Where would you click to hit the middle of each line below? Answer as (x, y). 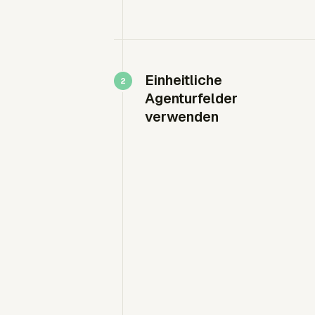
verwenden (182, 116)
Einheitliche (184, 80)
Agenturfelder (191, 98)
